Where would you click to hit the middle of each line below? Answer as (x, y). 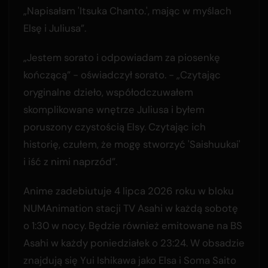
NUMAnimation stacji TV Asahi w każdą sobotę (130, 208)
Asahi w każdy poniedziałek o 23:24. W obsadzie (134, 243)
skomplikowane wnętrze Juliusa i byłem (114, 109)
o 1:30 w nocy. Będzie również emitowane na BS (133, 225)
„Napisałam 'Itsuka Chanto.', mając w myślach (127, 10)
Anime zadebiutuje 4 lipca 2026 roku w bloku (128, 191)
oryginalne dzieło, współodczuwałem (108, 92)
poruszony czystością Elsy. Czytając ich (114, 127)
